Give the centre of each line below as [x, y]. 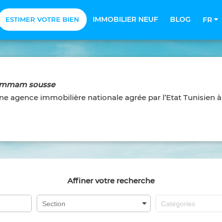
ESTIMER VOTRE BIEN [42, 19]
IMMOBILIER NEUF [125, 19]
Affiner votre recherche [111, 181]
